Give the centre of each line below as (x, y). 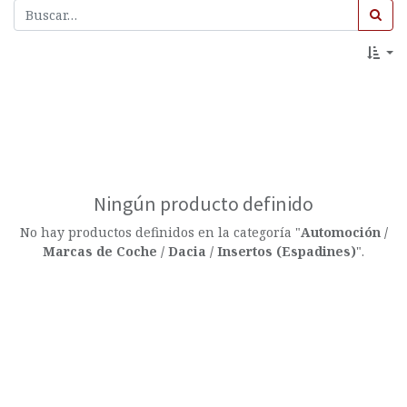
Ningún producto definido (203, 204)
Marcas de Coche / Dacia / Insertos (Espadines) (199, 252)
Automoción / (344, 233)
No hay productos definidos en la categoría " (160, 233)
